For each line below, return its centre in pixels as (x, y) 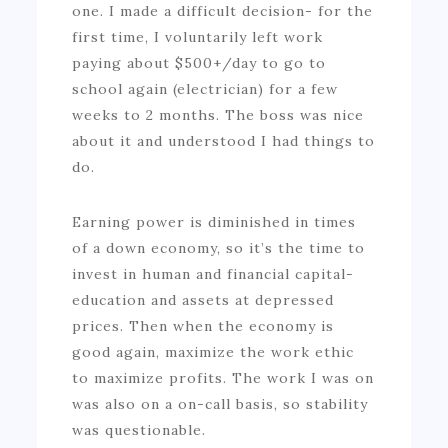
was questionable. (139, 429)
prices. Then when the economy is (203, 325)
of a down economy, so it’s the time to (219, 247)
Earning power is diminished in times (214, 221)
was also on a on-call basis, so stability (220, 403)
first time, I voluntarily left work (198, 36)
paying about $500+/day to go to (199, 62)
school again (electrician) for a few (205, 88)
